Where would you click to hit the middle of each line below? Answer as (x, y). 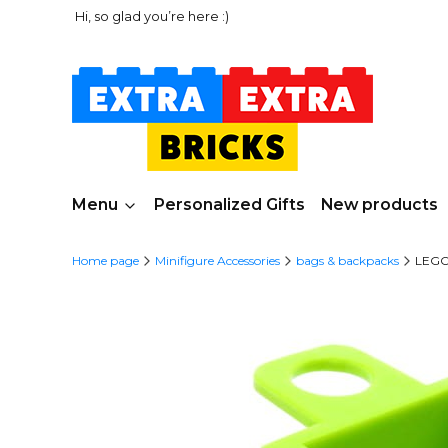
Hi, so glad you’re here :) (152, 16)
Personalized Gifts (229, 204)
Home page (105, 260)
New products (379, 204)
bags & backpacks (347, 260)
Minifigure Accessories (217, 260)
